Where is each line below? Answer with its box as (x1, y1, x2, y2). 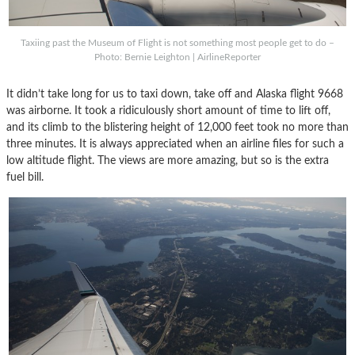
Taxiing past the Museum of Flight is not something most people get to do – (21, 37, 334, 48)
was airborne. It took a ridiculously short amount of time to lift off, (6, 104, 330, 116)
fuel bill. (6, 170, 44, 183)
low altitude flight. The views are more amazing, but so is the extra (6, 154, 329, 166)
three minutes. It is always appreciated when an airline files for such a (6, 137, 344, 150)
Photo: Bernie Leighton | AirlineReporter (94, 52, 261, 62)
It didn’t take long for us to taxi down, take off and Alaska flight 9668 (6, 87, 343, 100)
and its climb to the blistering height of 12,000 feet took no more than (6, 120, 349, 133)
